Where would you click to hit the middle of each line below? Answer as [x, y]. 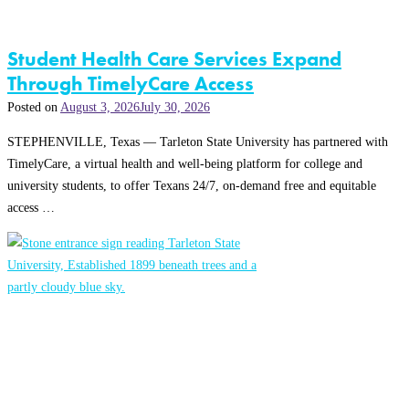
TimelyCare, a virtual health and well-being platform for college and [185, 164]
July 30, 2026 [175, 106]
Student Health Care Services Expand [174, 58]
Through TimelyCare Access [131, 83]
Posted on [34, 106]
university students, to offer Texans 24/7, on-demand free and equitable [192, 186]
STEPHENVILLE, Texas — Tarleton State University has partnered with [198, 142]
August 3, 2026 [100, 106]
